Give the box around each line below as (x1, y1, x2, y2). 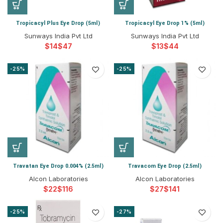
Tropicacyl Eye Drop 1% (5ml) (124, 19, 205, 27)
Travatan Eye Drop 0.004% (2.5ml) (12, 162, 104, 170)
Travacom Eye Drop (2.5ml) (127, 162, 202, 170)
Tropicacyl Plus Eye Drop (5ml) (16, 19, 101, 27)
